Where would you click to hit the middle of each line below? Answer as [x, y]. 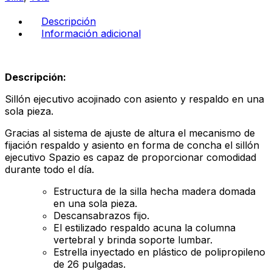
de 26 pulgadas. [90, 264]
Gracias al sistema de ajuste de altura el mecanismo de [130, 133]
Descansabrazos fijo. [101, 216]
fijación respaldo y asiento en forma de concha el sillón [132, 145]
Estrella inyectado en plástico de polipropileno [159, 252]
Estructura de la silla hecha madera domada [155, 192]
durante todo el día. [49, 170]
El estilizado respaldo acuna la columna [144, 228]
